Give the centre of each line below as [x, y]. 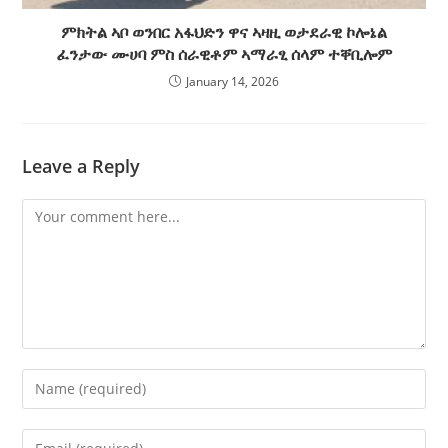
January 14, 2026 [232, 81]
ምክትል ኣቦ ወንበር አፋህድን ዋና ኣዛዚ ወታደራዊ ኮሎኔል [224, 31]
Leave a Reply [81, 165]
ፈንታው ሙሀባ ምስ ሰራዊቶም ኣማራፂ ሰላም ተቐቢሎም [224, 53]
